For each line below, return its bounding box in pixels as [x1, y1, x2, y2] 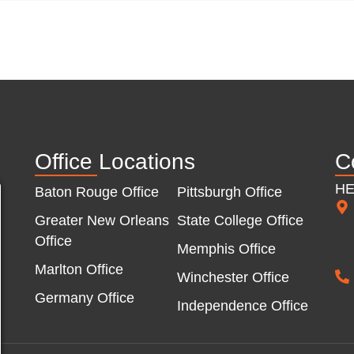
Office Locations [35, 149, 195, 174]
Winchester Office [177, 269, 289, 285]
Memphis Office [177, 240, 276, 257]
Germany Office [35, 289, 134, 306]
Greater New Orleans [35, 212, 169, 228]
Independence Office [177, 297, 308, 314]
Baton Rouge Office [35, 183, 159, 200]
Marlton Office [35, 261, 123, 277]
